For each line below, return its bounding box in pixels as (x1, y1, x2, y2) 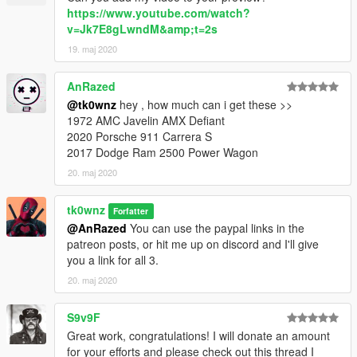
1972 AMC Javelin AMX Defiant (67, 112, 225, 128)
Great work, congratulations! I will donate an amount (67, 327, 330, 343)
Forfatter (113, 204, 149, 217)
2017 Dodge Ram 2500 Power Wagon (67, 143, 258, 160)
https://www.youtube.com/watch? (67, 4, 250, 21)
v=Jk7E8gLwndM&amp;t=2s (67, 20, 218, 37)
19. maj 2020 (68, 41, 117, 55)
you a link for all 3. (67, 251, 159, 268)
